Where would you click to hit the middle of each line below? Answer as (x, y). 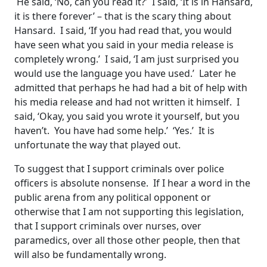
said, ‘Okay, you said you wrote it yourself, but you (127, 117)
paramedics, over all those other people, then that (127, 240)
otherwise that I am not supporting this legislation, (129, 212)
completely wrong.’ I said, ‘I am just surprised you (127, 59)
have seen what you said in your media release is (124, 45)
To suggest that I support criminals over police (119, 169)
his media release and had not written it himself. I (127, 102)
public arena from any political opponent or (113, 198)
